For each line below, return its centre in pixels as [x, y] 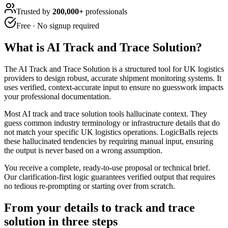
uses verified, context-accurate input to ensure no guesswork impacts [114, 87]
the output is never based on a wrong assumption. [83, 150]
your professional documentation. [58, 96]
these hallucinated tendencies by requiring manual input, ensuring [109, 141]
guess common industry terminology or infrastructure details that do [112, 123]
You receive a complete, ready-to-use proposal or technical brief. [107, 167]
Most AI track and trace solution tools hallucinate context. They [106, 113]
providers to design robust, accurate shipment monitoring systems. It [113, 78]
